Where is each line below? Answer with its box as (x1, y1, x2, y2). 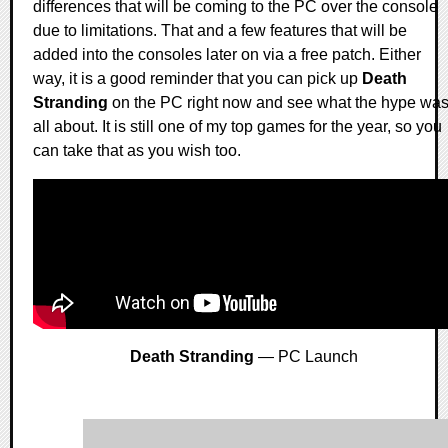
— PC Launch (254, 348, 358, 366)
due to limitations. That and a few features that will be (33, 22, 407, 40)
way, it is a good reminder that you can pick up (33, 70, 362, 88)
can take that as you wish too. (33, 142, 241, 160)
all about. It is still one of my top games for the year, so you (33, 118, 442, 136)
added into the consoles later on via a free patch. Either (33, 46, 421, 64)
